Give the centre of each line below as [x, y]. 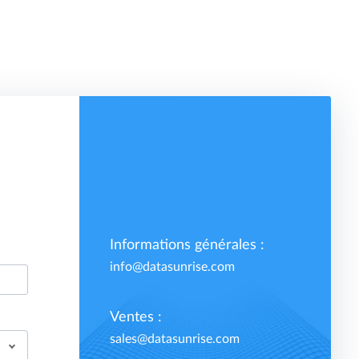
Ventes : [136, 317]
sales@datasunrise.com [175, 339]
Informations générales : [187, 245]
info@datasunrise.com [172, 267]
